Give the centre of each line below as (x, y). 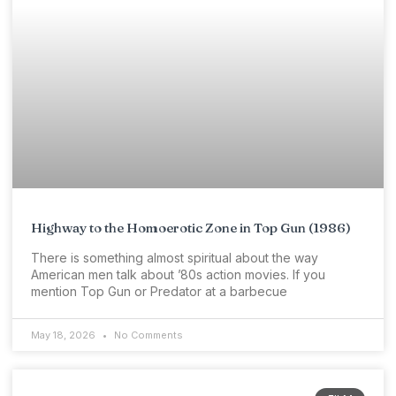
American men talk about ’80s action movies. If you (178, 275)
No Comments (147, 335)
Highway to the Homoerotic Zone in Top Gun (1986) (191, 228)
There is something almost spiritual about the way (175, 258)
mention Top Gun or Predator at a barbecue (159, 292)
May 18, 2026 (65, 335)
